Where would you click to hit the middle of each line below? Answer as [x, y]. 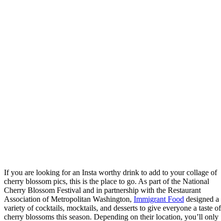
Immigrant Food [159, 199]
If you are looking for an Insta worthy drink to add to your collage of [110, 172]
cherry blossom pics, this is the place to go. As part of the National [107, 181]
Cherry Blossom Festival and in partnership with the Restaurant [102, 190]
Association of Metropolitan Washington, [69, 199]
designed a [202, 199]
